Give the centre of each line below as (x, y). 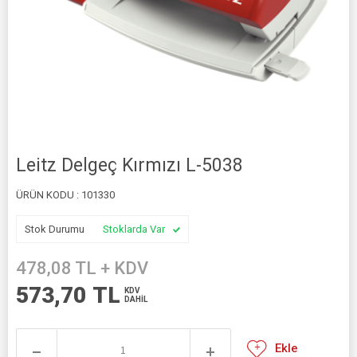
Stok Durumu (56, 229)
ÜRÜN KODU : (49, 195)
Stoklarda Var (134, 229)
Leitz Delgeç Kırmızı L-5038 (129, 165)
